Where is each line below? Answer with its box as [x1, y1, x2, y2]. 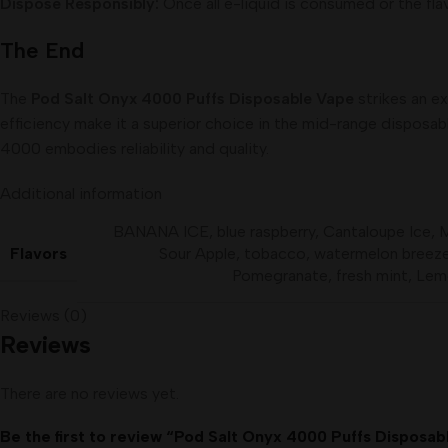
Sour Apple [159, 244, 236, 263]
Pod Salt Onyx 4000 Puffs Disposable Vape [31, 89, 354, 108]
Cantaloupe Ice [323, 222, 431, 241]
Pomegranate [232, 266, 328, 285]
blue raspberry [217, 222, 315, 241]
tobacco [244, 244, 306, 263]
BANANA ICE [113, 222, 209, 241]
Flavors [10, 243, 67, 263]
